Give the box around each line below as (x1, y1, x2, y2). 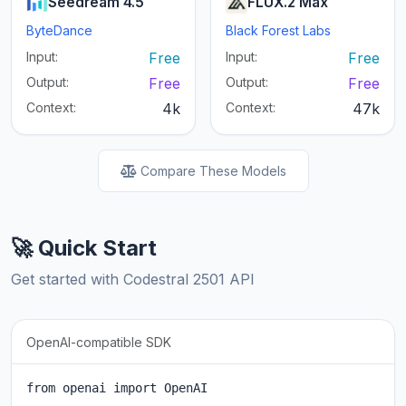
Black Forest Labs (226, 23, 331, 39)
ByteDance (26, 23, 92, 39)
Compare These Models (140, 163, 286, 179)
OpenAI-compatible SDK (26, 334, 171, 351)
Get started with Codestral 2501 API (11, 270, 255, 289)
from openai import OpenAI (26, 381, 208, 396)
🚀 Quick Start (11, 235, 157, 262)
